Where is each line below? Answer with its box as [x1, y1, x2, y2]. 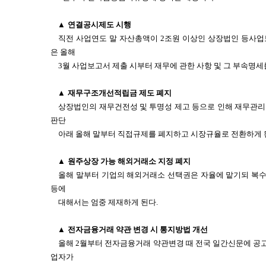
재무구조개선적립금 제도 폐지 [68, 88, 172, 97]
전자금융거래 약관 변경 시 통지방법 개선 [68, 225, 208, 234]
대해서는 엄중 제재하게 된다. [58, 198, 159, 207]
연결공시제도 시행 [68, 20, 131, 29]
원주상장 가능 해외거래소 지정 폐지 [68, 157, 191, 166]
